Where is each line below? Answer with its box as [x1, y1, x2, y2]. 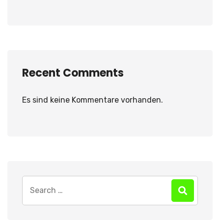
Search [22, 177, 48, 187]
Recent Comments [22, 65, 124, 81]
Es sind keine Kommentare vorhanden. [22, 95, 163, 105]
